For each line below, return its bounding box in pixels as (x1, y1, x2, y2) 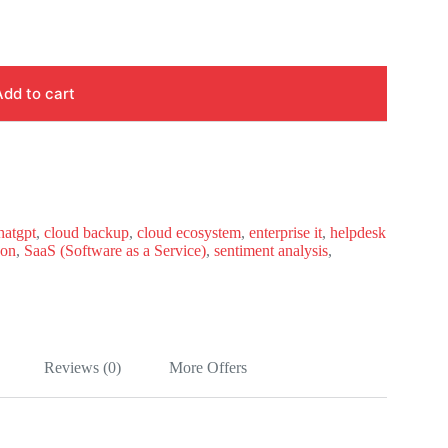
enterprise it (249, 223, 322, 241)
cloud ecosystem (137, 223, 241, 241)
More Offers (169, 358, 248, 376)
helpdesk (330, 223, 386, 241)
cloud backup (44, 223, 129, 241)
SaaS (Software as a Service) (24, 241, 206, 259)
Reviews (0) (44, 358, 122, 376)
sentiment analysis (214, 241, 328, 259)
